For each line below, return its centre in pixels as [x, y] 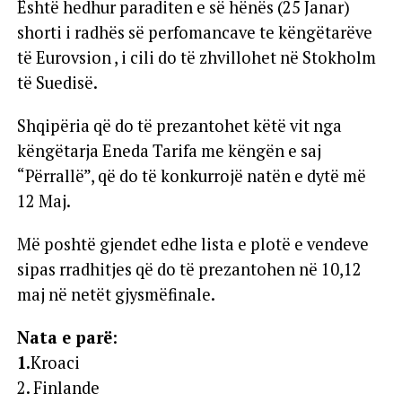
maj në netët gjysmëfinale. [116, 294]
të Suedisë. [57, 83]
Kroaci [55, 363]
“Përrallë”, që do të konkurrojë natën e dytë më [191, 176]
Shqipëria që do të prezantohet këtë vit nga [179, 126]
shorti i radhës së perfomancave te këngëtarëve [194, 32]
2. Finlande [58, 388]
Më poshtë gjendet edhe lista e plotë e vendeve [192, 244]
